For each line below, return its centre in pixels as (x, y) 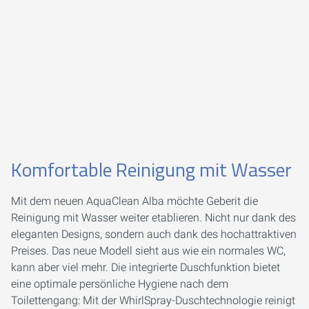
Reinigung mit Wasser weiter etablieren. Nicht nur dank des (153, 217)
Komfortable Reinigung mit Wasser (153, 169)
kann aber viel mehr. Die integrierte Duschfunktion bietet (146, 267)
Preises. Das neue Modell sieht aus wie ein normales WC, (148, 250)
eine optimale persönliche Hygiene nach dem (120, 283)
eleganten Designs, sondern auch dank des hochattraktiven (154, 234)
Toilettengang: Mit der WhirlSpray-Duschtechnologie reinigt (153, 300)
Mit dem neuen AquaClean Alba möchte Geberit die (134, 201)
